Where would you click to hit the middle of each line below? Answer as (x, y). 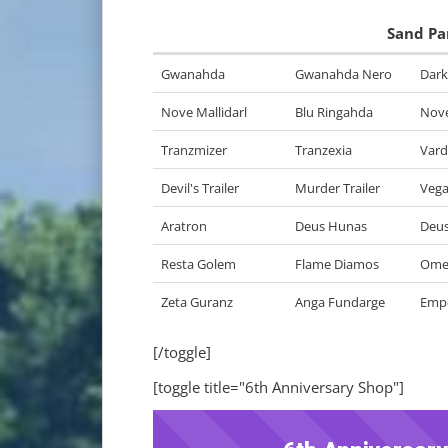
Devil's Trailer (200, 188)
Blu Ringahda (334, 112)
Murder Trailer (337, 188)
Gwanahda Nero (343, 74)
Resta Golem (198, 264)
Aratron (184, 226)
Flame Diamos (337, 264)
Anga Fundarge (340, 302)
